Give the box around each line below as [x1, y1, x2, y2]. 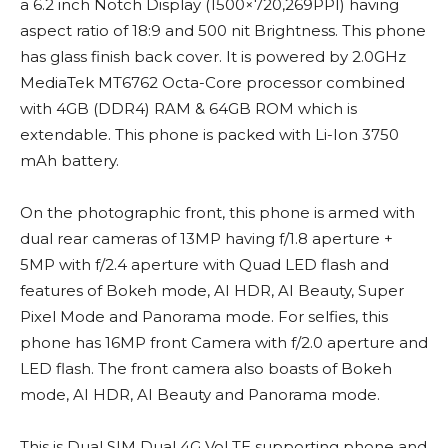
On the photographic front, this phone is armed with [20, 202, 415, 222]
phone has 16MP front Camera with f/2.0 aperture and [20, 332, 428, 352]
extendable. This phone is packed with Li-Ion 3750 [20, 124, 399, 144]
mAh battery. [20, 150, 119, 170]
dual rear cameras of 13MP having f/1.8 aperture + [20, 228, 393, 248]
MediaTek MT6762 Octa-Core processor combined [20, 72, 405, 92]
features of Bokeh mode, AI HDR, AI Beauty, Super [20, 280, 404, 300]
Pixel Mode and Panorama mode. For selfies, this [20, 306, 388, 326]
